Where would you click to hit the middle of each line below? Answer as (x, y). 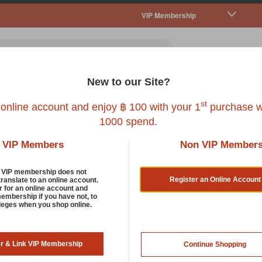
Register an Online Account (215, 179)
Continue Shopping (215, 244)
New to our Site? (128, 82)
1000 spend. (128, 121)
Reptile (180, 95)
